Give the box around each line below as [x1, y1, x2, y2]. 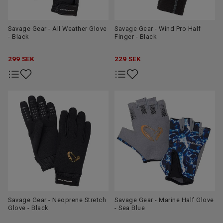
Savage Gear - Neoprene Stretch [8, 196, 106, 204]
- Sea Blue [114, 204, 145, 212]
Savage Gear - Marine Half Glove [114, 196, 214, 204]
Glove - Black [8, 204, 48, 212]
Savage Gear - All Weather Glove [8, 25, 107, 33]
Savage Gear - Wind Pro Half [114, 25, 201, 33]
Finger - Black [114, 33, 156, 41]
